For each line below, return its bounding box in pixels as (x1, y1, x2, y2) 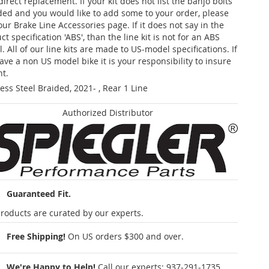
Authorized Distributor (62, 106, 153, 118)
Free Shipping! (7, 231, 65, 243)
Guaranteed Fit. (7, 188, 71, 200)
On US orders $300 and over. (68, 231, 184, 243)
